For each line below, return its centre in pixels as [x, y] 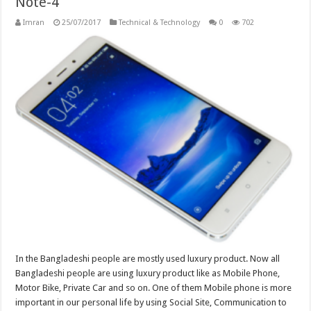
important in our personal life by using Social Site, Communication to [151, 302]
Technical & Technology [160, 23]
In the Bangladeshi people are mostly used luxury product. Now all [148, 258]
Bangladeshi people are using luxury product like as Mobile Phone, [148, 273]
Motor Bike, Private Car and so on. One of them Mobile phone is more [154, 287]
